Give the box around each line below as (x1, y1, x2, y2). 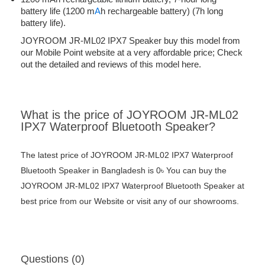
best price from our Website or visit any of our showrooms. (21, 196, 239, 206)
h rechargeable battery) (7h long (101, 6, 223, 17)
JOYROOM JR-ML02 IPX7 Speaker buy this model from (21, 35, 240, 46)
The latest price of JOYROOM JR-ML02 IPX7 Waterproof (21, 150, 233, 160)
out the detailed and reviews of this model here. (21, 59, 201, 70)
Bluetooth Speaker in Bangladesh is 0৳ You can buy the (21, 166, 227, 176)
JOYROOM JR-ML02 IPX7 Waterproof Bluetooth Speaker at (21, 181, 244, 191)
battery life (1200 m (21, 6, 95, 17)
